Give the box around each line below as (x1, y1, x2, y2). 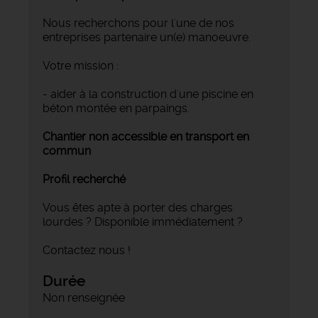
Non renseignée (43, 290, 125, 305)
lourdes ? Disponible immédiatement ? (43, 214, 243, 229)
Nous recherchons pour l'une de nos (43, 16, 234, 30)
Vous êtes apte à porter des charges (43, 200, 233, 214)
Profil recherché (43, 172, 126, 186)
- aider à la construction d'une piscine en (43, 87, 253, 101)
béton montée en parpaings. (43, 101, 190, 115)
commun (43, 143, 91, 158)
